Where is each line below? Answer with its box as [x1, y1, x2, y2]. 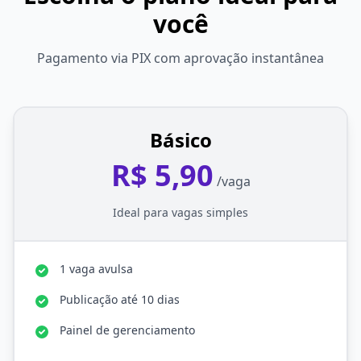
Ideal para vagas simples [113, 205, 248, 220]
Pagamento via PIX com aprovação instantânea [37, 49, 324, 67]
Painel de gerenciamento [60, 322, 195, 338]
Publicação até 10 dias [60, 292, 180, 307]
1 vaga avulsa [60, 261, 133, 276]
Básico [149, 127, 212, 153]
